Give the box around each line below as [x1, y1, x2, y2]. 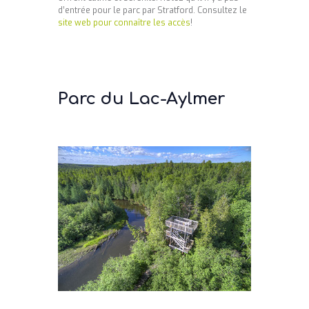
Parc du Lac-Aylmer [58, 89, 225, 108]
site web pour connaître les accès [58, 17, 190, 28]
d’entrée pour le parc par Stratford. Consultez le [58, 4, 247, 16]
